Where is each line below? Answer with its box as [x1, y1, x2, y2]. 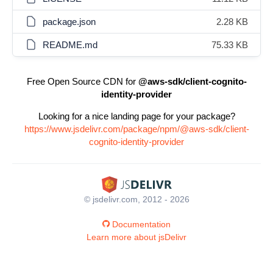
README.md [43, 40, 97, 50]
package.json [43, 16, 96, 27]
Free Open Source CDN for [26, 76, 138, 87]
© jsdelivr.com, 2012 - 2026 [83, 194, 190, 204]
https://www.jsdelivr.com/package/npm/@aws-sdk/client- [24, 124, 249, 134]
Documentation [112, 219, 171, 229]
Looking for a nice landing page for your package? [38, 111, 235, 121]
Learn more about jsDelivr [87, 232, 186, 242]
